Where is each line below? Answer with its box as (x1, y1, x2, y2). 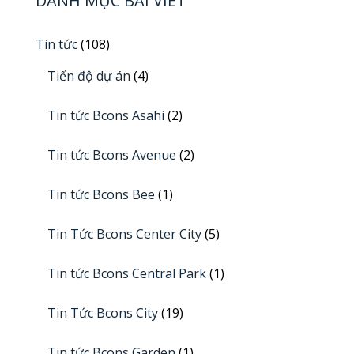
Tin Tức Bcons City (47, 304, 158, 322)
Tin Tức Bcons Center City (47, 225, 201, 243)
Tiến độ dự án (47, 67, 130, 85)
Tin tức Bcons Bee (47, 186, 155, 204)
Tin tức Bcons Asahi (47, 107, 164, 125)
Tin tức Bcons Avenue (47, 146, 176, 164)
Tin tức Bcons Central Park (47, 265, 206, 283)
